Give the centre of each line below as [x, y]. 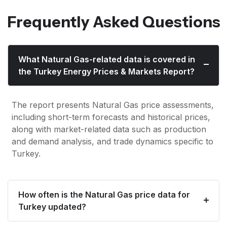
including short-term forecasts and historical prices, [111, 117]
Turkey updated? [52, 207]
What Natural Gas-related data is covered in [107, 59]
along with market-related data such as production [109, 129]
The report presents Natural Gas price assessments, [113, 105]
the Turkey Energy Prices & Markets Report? [106, 71]
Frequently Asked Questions [113, 22]
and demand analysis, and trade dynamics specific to [112, 142]
